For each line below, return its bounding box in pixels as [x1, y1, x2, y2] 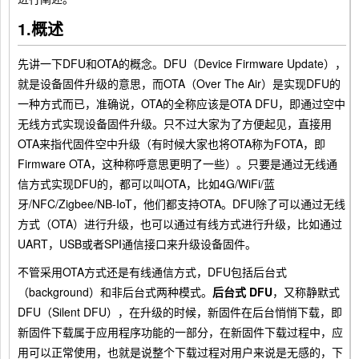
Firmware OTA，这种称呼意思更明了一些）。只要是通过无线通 [18, 155, 337, 171]
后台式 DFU [212, 284, 272, 300]
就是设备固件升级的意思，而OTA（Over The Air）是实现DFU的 [18, 75, 341, 91]
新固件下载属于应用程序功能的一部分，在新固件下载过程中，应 [18, 324, 343, 340]
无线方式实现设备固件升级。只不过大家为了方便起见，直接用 [18, 115, 332, 131]
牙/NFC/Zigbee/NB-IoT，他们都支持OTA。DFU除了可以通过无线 [18, 196, 345, 212]
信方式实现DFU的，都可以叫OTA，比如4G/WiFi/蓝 [18, 175, 275, 192]
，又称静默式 [272, 284, 340, 300]
